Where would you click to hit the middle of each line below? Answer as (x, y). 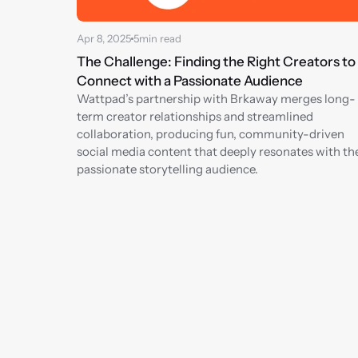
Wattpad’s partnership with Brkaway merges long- (216, 99)
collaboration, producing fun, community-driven (211, 134)
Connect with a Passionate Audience (190, 81)
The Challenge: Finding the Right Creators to (216, 62)
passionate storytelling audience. (167, 169)
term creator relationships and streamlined (195, 116)
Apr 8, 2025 (104, 38)
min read (160, 38)
